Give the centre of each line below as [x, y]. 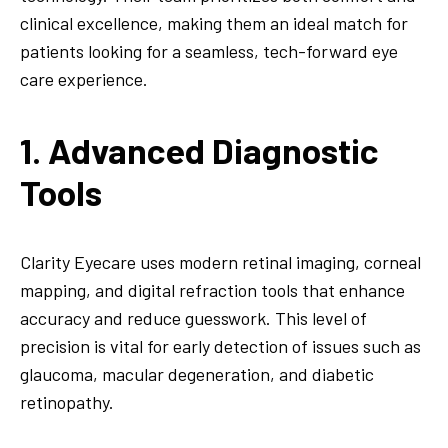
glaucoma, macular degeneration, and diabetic [197, 373]
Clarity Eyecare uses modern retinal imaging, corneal [220, 261]
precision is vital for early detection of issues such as [220, 345]
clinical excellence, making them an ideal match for [214, 23]
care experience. [84, 79]
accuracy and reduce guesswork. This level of [193, 317]
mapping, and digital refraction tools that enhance [212, 289]
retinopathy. [67, 401]
